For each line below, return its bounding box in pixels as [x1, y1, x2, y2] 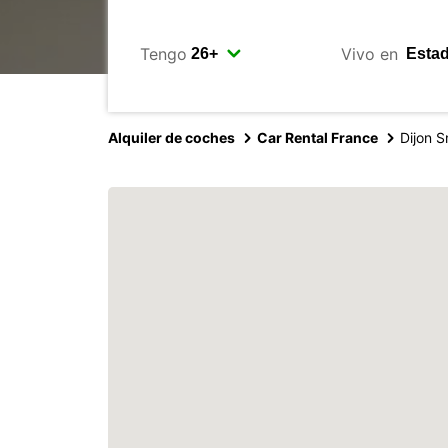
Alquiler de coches [108, 129, 235, 146]
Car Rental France [257, 129, 378, 146]
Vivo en [340, 43, 398, 64]
